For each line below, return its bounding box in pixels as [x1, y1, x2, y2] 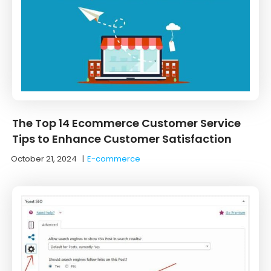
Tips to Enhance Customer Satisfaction [12, 131, 232, 146]
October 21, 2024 [11, 152, 77, 165]
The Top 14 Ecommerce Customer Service [12, 115, 241, 131]
